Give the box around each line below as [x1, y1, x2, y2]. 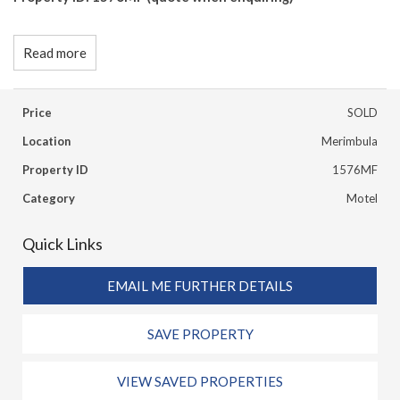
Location [22, 133, 71, 148]
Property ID [22, 162, 88, 177]
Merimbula [321, 133, 378, 148]
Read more [23, 44, 87, 61]
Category [22, 190, 75, 205]
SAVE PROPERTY [146, 325, 254, 342]
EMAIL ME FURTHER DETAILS [107, 278, 293, 294]
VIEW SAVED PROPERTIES [117, 373, 283, 390]
